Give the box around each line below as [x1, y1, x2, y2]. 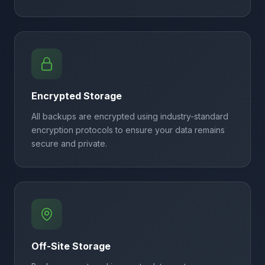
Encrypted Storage [31, 90, 122, 102]
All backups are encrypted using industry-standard [31, 111, 228, 121]
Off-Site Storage [31, 240, 111, 252]
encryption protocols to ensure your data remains [31, 125, 225, 135]
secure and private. [31, 138, 107, 148]
